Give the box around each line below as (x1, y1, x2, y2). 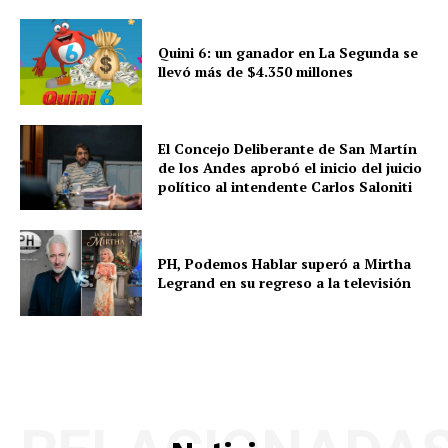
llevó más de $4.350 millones (158, 61, 354, 81)
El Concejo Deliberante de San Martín (158, 138, 418, 158)
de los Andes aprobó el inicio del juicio (158, 157, 423, 177)
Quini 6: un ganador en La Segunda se (158, 42, 419, 62)
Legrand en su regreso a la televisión (158, 273, 412, 293)
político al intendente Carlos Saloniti (158, 176, 413, 196)
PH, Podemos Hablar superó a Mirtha (158, 254, 412, 274)
